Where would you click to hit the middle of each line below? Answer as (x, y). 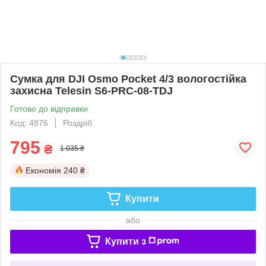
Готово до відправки (49, 108)
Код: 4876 (29, 123)
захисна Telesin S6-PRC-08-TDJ (91, 91)
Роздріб (77, 123)
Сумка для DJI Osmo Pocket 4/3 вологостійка (128, 79)
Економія (43, 170)
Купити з (125, 241)
